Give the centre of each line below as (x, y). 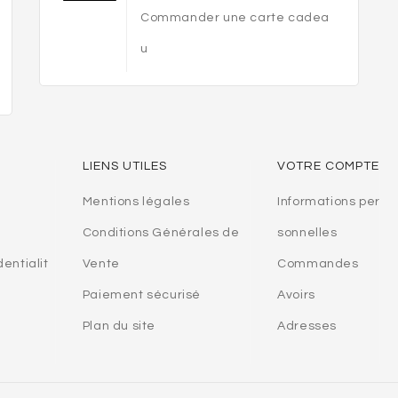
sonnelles (307, 232)
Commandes (318, 263)
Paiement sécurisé (141, 295)
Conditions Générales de (161, 232)
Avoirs (296, 295)
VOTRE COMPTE (329, 166)
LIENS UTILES (124, 166)
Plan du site (119, 326)
